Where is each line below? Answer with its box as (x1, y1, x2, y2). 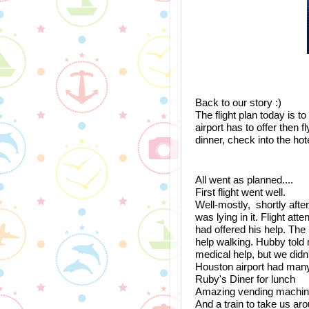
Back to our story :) (195, 97, 281, 108)
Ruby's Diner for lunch (195, 273, 295, 285)
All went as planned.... (195, 174, 296, 186)
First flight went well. (195, 186, 288, 198)
